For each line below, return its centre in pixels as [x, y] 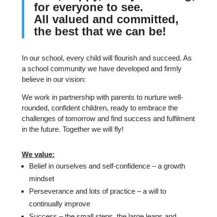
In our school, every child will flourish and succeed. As [107, 58]
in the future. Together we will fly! [72, 129]
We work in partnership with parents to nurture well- [102, 97]
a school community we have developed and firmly [101, 68]
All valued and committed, [106, 19]
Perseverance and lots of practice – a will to [97, 191]
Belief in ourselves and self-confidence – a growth [107, 166]
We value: [38, 154]
